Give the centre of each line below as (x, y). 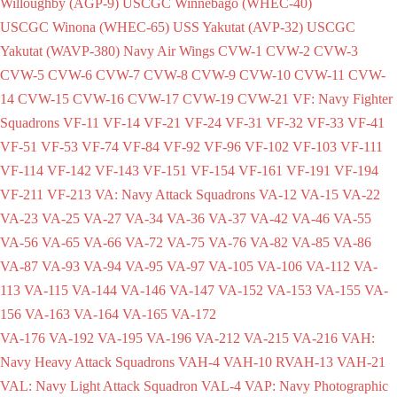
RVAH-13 (304, 362)
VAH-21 (361, 362)
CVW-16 (98, 98)
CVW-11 (319, 74)
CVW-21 (263, 98)
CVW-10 (265, 74)
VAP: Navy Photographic (316, 385)
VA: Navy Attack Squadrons (175, 194)
